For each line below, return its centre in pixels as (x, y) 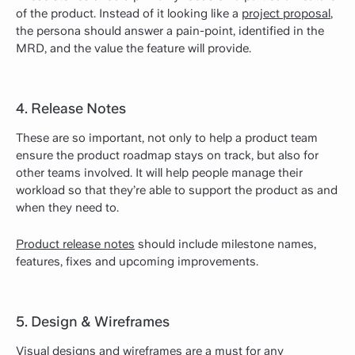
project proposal (286, 13)
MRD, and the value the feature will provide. (134, 48)
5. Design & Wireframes (93, 321)
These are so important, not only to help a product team (167, 137)
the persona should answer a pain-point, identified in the (170, 31)
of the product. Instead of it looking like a (129, 13)
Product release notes (75, 244)
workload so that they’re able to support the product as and (177, 190)
